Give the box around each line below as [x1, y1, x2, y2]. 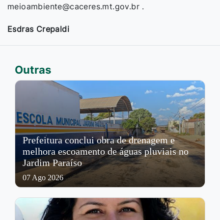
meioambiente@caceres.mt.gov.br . [7, 1, 144, 11]
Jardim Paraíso [23, 157, 82, 168]
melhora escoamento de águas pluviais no [23, 145, 189, 157]
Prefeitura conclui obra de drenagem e [23, 134, 175, 145]
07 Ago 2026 [23, 173, 63, 182]
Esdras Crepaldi [7, 24, 69, 34]
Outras [15, 63, 51, 76]
